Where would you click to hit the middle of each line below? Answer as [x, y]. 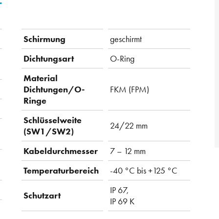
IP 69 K [122, 201]
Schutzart [42, 196]
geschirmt [126, 39]
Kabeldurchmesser [61, 151]
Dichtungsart [49, 59]
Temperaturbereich [61, 171]
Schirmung [44, 39]
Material [41, 78]
